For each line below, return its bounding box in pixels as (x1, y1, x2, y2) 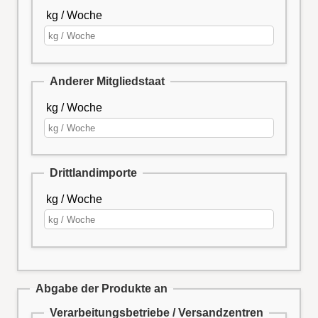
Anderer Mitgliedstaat (49, 75, 165, 87)
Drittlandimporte (49, 167, 137, 180)
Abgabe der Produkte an (35, 283, 168, 295)
